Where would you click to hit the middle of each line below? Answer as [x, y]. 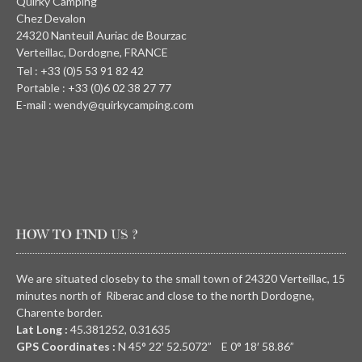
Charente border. [59, 313]
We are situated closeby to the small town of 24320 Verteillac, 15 [181, 279]
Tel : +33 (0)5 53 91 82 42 [80, 71]
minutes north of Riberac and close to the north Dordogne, [165, 296]
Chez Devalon [51, 19]
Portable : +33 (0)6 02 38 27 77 [94, 88]
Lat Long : [42, 330]
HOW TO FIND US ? [77, 235]
